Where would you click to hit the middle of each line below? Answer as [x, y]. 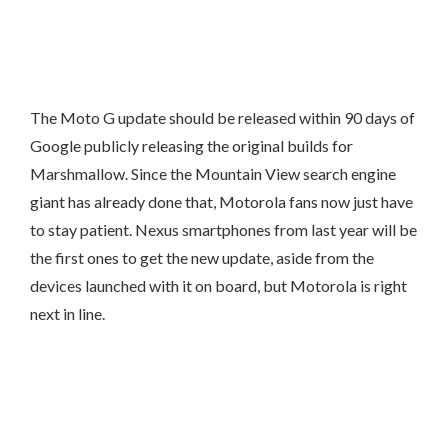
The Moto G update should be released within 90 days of [222, 117]
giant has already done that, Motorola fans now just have [221, 201]
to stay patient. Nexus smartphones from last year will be [223, 229]
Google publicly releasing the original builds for [191, 145]
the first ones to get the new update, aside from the [202, 257]
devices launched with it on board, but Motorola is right [218, 285]
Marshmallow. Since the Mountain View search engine [213, 173]
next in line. [67, 313]
